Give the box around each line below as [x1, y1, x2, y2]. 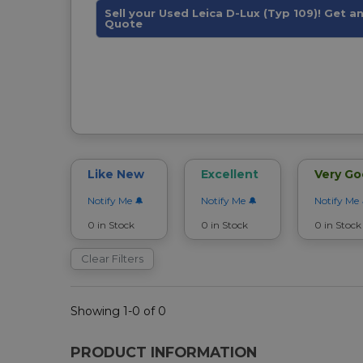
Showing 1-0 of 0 [70, 303, 166, 318]
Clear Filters [81, 251, 143, 265]
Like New [88, 166, 144, 181]
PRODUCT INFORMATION [70, 343, 257, 361]
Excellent [201, 166, 258, 181]
